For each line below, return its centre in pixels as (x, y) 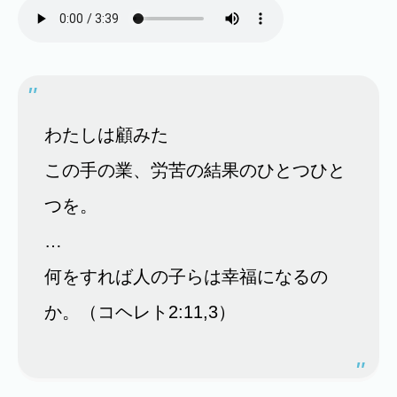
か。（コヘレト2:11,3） (140, 312)
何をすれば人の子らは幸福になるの (186, 276)
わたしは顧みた (106, 135)
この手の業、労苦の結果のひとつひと (195, 170)
